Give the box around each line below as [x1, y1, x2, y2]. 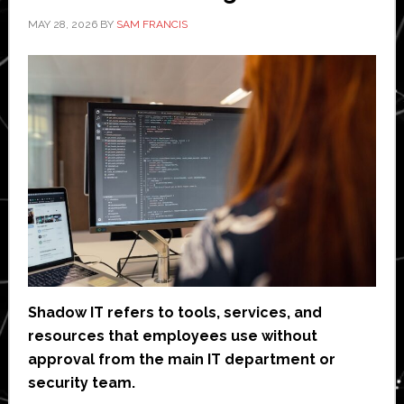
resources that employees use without [27, 327, 317, 345]
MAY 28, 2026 [27, 17, 97, 31]
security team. [27, 374, 135, 392]
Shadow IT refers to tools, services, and [27, 304, 322, 322]
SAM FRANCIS [115, 17, 188, 31]
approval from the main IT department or [27, 351, 335, 369]
